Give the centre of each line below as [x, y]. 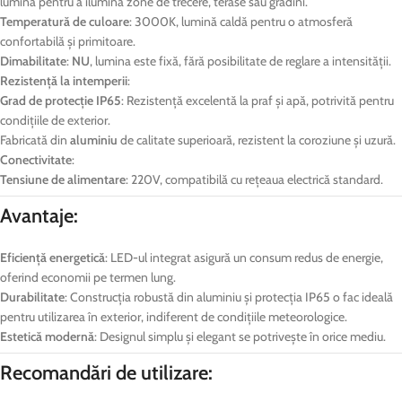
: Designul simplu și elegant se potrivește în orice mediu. [240, 336]
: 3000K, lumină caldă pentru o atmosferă [241, 21]
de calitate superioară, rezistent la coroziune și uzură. [257, 140]
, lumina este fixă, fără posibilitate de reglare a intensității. [240, 61]
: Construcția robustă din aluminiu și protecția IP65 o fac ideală [229, 297]
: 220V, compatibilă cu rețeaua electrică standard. [254, 179]
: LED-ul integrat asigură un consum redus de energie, [244, 257]
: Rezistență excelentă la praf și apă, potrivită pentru [258, 100]
